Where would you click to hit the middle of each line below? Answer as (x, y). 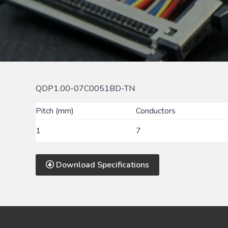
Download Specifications (102, 165)
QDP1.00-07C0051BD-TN (85, 89)
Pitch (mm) (55, 111)
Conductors (156, 111)
